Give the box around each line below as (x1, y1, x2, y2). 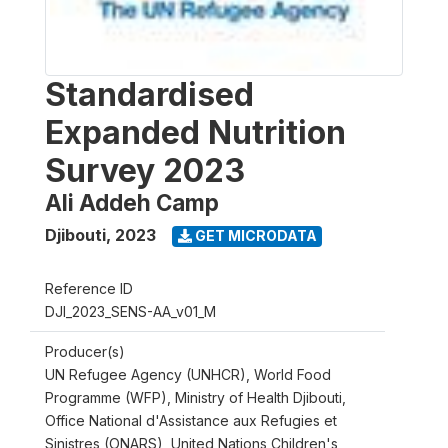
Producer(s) (45, 342, 125, 360)
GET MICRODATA (191, 227, 317, 245)
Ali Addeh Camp (45, 188, 219, 216)
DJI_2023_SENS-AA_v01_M (45, 302, 216, 320)
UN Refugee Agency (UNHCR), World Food (45, 365, 331, 383)
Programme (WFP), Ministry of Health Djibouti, (45, 388, 346, 406)
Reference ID (45, 279, 133, 297)
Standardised (45, 74, 254, 114)
